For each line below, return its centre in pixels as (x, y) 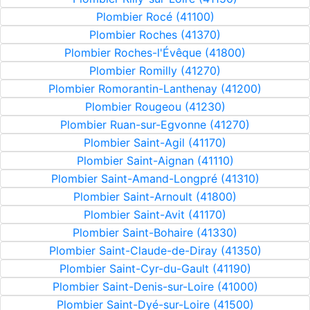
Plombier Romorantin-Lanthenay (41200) (155, 89)
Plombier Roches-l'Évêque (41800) (155, 53)
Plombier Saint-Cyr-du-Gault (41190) (155, 268)
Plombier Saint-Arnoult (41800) (155, 197)
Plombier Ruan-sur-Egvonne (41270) (155, 125)
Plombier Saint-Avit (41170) (155, 215)
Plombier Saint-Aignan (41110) (155, 161)
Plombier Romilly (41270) (155, 71)
